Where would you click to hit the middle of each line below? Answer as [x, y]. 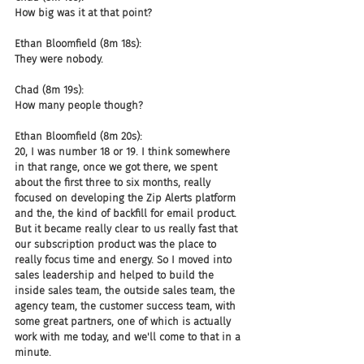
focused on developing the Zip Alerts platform [127, 198]
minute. [33, 352]
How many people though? [79, 105]
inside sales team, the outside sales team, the [126, 290]
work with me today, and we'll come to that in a [129, 337]
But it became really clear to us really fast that [128, 229]
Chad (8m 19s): [49, 90]
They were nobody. [59, 59]
